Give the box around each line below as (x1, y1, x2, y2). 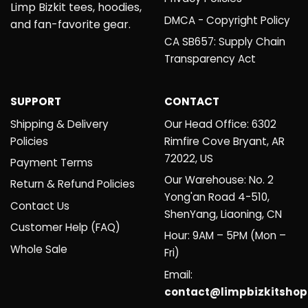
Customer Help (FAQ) (10, 220, 120, 235)
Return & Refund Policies (10, 177, 135, 192)
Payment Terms (10, 155, 93, 170)
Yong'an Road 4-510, (164, 190, 269, 205)
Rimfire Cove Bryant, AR (164, 133, 285, 148)
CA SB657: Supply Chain (164, 34, 285, 49)
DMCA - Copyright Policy (164, 12, 290, 27)
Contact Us (10, 198, 69, 213)
